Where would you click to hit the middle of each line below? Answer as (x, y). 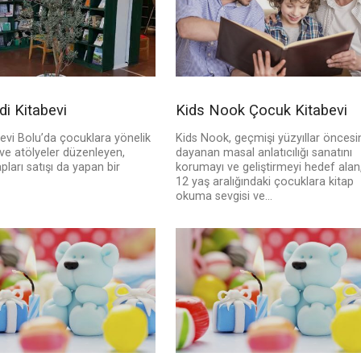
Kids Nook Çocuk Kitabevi (261, 110)
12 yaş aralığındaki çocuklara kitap (264, 182)
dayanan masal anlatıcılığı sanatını (263, 153)
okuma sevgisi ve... (224, 197)
